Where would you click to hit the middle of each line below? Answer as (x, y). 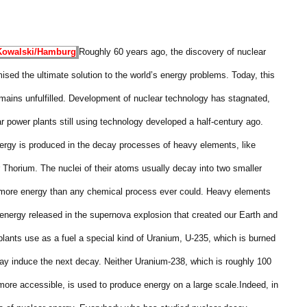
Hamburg (57, 52)
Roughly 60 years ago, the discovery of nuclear (172, 52)
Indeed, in (259, 285)
